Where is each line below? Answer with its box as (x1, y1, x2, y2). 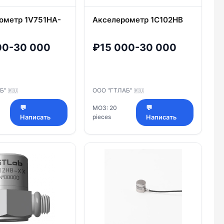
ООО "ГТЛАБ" (92, 86, 134, 94)
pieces (92, 112, 111, 120)
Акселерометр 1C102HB (92, 15, 183, 25)
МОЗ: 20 (92, 103, 117, 111)
